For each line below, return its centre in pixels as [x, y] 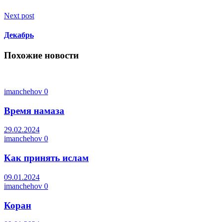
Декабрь [19, 35]
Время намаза [34, 111]
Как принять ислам [46, 158]
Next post [19, 15]
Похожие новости [41, 55]
